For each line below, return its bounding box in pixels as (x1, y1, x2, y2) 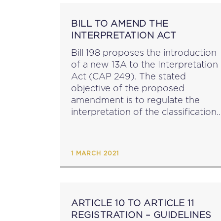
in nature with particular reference (71, 131, 218, 140)
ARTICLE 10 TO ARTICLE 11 (71, 198, 194, 208)
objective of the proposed (71, 83, 184, 93)
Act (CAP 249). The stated (71, 72, 139, 81)
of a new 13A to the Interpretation (71, 60, 218, 69)
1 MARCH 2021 (71, 150, 119, 156)
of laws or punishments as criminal (71, 119, 220, 128)
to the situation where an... (71, 143, 185, 152)
